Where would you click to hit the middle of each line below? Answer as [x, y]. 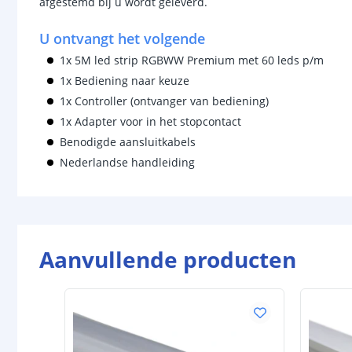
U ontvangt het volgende [122, 38]
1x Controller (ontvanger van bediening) [164, 101]
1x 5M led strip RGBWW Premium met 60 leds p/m [192, 60]
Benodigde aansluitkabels [128, 142]
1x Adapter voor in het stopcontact [150, 121]
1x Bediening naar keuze [125, 81]
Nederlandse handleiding [127, 162]
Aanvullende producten [168, 259]
